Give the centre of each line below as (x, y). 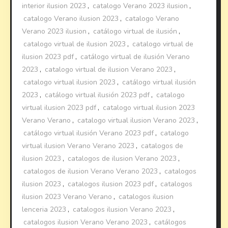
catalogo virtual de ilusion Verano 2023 (109, 70)
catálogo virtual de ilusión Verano (135, 57)
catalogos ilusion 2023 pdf (111, 184)
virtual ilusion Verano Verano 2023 (78, 146)
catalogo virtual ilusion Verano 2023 (136, 121)
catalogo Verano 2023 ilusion (140, 6)
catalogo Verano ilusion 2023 (71, 19)
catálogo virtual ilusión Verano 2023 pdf (89, 133)
